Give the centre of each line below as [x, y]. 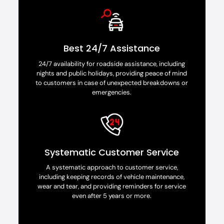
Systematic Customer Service [112, 152]
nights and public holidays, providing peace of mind [112, 73]
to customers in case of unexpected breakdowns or [112, 83]
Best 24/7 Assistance [112, 48]
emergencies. [112, 92]
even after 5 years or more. [112, 196]
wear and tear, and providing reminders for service [112, 186]
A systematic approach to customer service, [112, 167]
